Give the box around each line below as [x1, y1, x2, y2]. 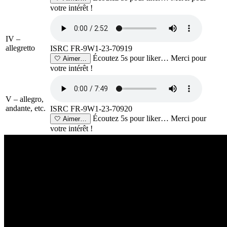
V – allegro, [6, 94, 44, 103]
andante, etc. [6, 103, 46, 112]
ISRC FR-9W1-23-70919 [50, 44, 132, 53]
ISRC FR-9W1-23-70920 [50, 104, 132, 113]
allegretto [6, 43, 35, 52]
